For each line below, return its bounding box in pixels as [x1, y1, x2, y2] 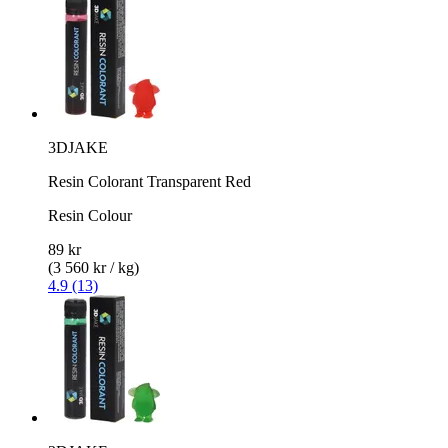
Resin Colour [48, 206, 132, 224]
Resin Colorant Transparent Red [48, 172, 251, 190]
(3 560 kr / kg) [48, 258, 139, 276]
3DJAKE [48, 138, 108, 156]
